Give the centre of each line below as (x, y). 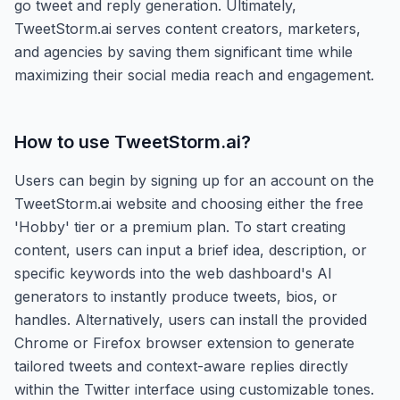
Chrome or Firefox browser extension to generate (184, 342)
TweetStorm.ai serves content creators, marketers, (187, 28)
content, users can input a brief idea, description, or (191, 250)
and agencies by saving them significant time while (183, 51)
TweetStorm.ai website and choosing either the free (189, 203)
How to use (64, 142)
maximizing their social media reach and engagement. (194, 75)
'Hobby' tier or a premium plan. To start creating (180, 226)
